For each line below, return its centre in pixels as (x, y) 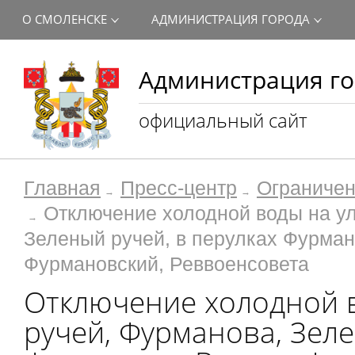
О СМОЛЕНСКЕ (65, 19)
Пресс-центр (179, 188)
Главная (62, 188)
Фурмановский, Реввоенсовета (166, 264)
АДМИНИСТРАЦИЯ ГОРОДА (231, 19)
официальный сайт (223, 120)
